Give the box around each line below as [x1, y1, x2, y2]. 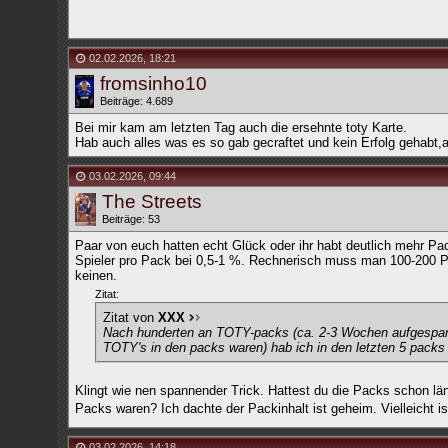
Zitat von [102, 310, 158, 325]
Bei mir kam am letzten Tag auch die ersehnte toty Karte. [74, 120, 407, 135]
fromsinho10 [99, 73, 207, 94]
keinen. [74, 268, 117, 283]
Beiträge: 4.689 [99, 95, 173, 107]
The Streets [101, 191, 202, 212]
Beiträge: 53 [101, 213, 160, 225]
